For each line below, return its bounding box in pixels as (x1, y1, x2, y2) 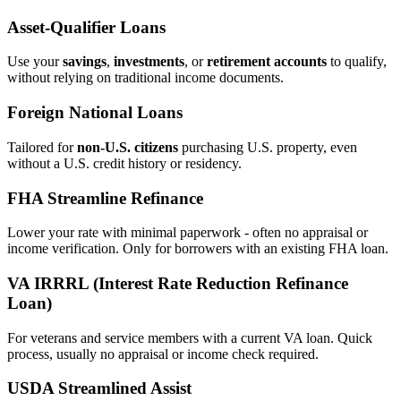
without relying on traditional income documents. (7, 70, 284, 86)
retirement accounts (207, 54, 327, 70)
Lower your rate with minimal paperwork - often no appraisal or (7, 225, 368, 241)
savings (63, 54, 107, 70)
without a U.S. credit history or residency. (7, 155, 242, 171)
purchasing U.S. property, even (178, 139, 357, 155)
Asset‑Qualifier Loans (7, 17, 166, 37)
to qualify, (327, 54, 387, 70)
